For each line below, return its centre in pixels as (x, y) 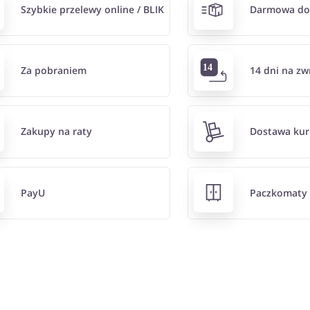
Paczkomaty (279, 192)
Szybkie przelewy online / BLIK (92, 10)
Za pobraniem (53, 71)
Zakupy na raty (56, 131)
